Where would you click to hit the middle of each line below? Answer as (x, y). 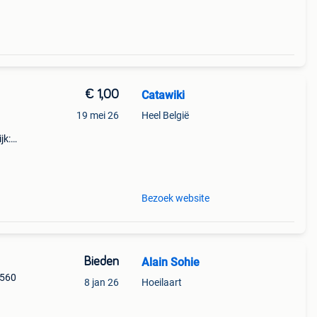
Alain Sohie (170, 262)
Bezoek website (175, 198)
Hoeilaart (161, 282)
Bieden (101, 262)
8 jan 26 (101, 282)
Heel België (165, 115)
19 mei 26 (97, 115)
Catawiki (163, 95)
